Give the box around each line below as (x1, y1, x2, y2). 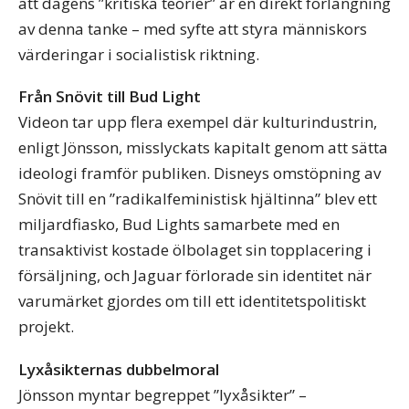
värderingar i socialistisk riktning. (18, 43, 259, 65)
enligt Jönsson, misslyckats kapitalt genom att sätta (18, 137, 388, 159)
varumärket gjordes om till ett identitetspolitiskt (18, 290, 366, 312)
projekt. (18, 316, 74, 338)
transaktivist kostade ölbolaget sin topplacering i (18, 239, 372, 261)
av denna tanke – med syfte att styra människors (18, 17, 367, 39)
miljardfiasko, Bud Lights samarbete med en (18, 214, 340, 236)
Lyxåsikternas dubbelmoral (18, 359, 219, 381)
